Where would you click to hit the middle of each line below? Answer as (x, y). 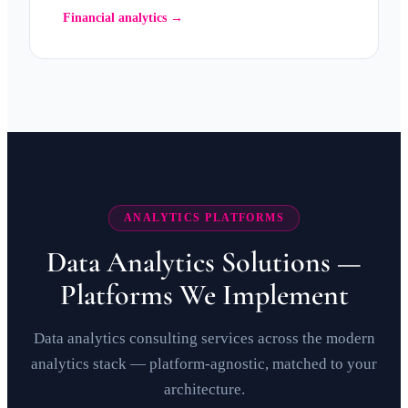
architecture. (204, 389)
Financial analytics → (123, 18)
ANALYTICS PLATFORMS (204, 218)
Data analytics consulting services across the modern (204, 338)
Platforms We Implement (204, 295)
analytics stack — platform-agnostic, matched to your (204, 364)
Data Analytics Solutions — (204, 262)
